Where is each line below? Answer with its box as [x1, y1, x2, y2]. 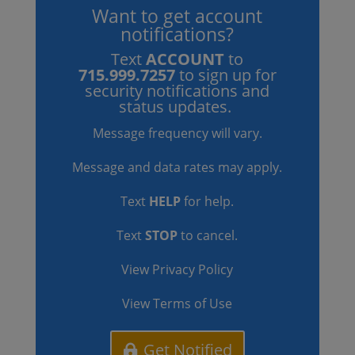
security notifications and [85, 80, 270, 101]
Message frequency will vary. [92, 124, 262, 142]
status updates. [119, 96, 236, 117]
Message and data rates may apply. [72, 158, 283, 176]
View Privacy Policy [121, 261, 234, 278]
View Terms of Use [122, 295, 233, 312]
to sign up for [178, 64, 277, 86]
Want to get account [92, 3, 263, 29]
